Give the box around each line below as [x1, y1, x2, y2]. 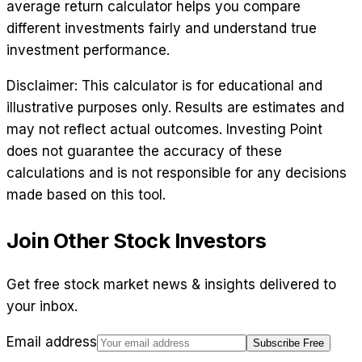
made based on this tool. [6, 187, 166, 204]
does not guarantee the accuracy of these [6, 143, 282, 160]
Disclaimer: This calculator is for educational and [6, 78, 322, 95]
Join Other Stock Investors [6, 227, 266, 253]
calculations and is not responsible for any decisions [6, 165, 347, 182]
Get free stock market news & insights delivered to [6, 276, 336, 293]
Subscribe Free [253, 337, 324, 350]
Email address [6, 334, 97, 351]
